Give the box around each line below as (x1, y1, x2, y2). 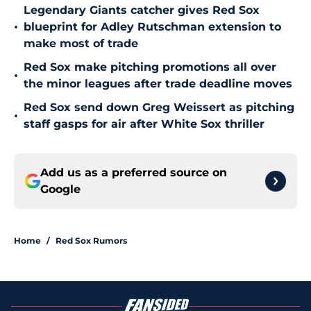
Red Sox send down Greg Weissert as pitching (24, 101, 294, 115)
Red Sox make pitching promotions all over (24, 60, 276, 74)
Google (40, 183, 81, 196)
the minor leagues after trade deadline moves (24, 77, 292, 91)
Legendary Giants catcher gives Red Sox (24, 3, 260, 17)
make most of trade (24, 37, 138, 51)
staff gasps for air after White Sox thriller (24, 117, 264, 131)
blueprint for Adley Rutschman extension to (24, 20, 281, 34)
